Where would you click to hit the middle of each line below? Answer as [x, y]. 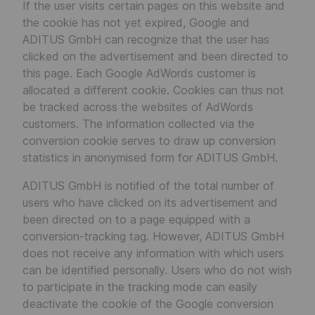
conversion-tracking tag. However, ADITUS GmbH [153, 236]
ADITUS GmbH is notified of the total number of [148, 186]
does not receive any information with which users [153, 253]
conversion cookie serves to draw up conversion [149, 141]
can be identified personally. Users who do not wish [157, 270]
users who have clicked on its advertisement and [150, 202]
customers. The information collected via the [139, 124]
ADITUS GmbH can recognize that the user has [146, 39]
